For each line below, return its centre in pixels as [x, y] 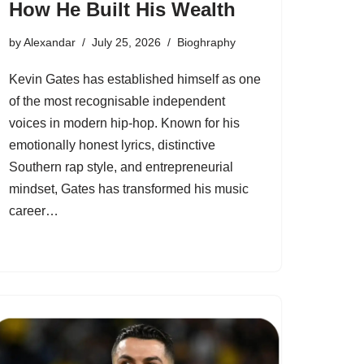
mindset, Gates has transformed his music [129, 189]
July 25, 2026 [126, 42]
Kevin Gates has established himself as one [135, 79]
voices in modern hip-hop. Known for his [124, 123]
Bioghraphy [206, 42]
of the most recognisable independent [117, 101]
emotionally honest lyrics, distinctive [112, 145]
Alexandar [50, 42]
